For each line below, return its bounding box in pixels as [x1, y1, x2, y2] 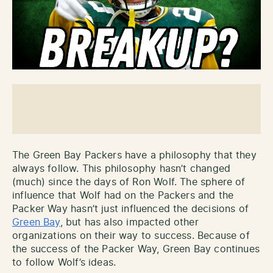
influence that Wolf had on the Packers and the [12, 191, 234, 201]
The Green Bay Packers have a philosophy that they [12, 151, 257, 161]
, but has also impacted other [60, 218, 199, 228]
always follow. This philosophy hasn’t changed [12, 164, 231, 174]
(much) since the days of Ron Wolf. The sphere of [12, 177, 246, 188]
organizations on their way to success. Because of [12, 231, 250, 241]
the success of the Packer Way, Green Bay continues [12, 244, 260, 255]
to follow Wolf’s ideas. [12, 258, 116, 268]
